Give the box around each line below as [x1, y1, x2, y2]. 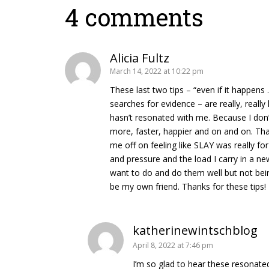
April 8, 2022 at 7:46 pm [133, 240, 214, 250]
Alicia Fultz [110, 49, 169, 66]
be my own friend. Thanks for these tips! [110, 180, 266, 192]
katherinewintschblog [133, 222, 258, 238]
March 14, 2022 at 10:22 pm [110, 65, 204, 76]
